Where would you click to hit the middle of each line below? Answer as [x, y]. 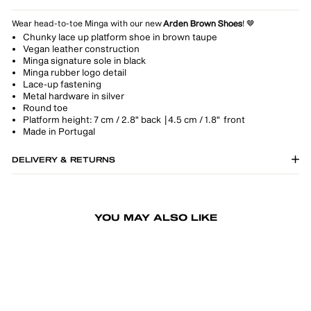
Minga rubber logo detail [75, 73]
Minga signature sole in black [84, 61]
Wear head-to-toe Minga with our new [87, 23]
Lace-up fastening [63, 84]
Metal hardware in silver [74, 96]
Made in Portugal [60, 132]
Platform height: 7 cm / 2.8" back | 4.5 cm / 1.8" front [134, 120]
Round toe [45, 108]
